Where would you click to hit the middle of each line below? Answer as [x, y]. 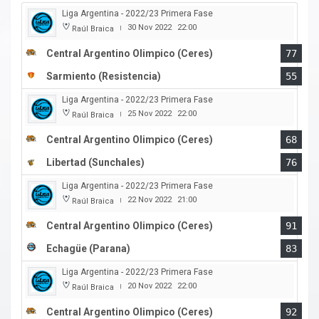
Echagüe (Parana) [88, 249]
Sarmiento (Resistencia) [104, 77]
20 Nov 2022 [150, 286]
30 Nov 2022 [150, 28]
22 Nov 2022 [150, 200]
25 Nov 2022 [150, 114]
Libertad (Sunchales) [95, 163]
